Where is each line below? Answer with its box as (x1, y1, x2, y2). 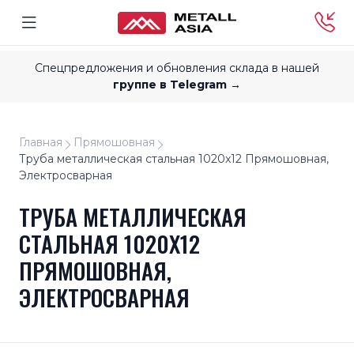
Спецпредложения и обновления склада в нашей (35, 61, 319, 75)
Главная (19, 135, 62, 149)
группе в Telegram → (113, 77, 241, 92)
